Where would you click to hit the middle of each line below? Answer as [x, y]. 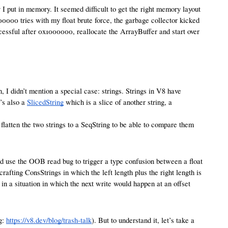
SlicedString [45, 102]
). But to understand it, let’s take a [143, 220]
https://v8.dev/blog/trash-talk [49, 220]
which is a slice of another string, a [118, 102]
